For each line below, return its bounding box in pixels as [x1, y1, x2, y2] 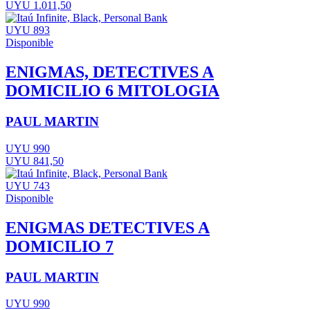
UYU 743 [6, 179, 50, 192]
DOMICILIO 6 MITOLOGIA [6, 82, 219, 100]
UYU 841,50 [6, 154, 64, 167]
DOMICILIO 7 [6, 237, 113, 255]
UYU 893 [6, 24, 50, 37]
